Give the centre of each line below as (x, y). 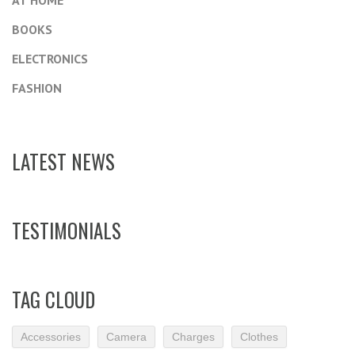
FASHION (37, 88)
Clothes (259, 337)
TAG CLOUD (53, 299)
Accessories (51, 337)
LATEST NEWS (63, 161)
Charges (193, 337)
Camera (126, 337)
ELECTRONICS (50, 59)
